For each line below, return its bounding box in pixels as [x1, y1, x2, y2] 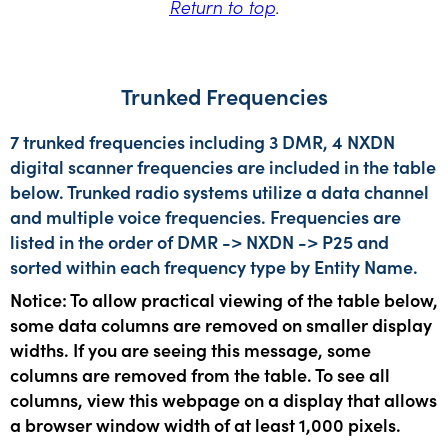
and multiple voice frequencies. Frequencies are [10, 204, 401, 229]
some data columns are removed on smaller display [10, 312, 432, 337]
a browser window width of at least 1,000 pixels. [10, 412, 401, 437]
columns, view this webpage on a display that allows [10, 387, 437, 412]
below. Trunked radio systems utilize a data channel [10, 179, 429, 204]
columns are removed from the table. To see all [10, 362, 390, 387]
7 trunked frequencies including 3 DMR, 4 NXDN [10, 129, 395, 154]
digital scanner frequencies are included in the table [10, 154, 436, 179]
